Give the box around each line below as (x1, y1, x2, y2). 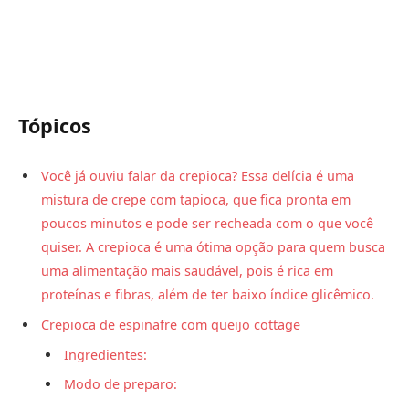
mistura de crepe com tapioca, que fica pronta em (41, 191, 351, 209)
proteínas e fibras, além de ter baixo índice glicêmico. (41, 286, 374, 304)
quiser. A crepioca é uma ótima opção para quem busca (41, 238, 385, 257)
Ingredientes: (64, 345, 147, 363)
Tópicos (18, 112, 91, 140)
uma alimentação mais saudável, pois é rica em (41, 262, 333, 280)
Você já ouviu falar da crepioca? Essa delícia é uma (41, 167, 354, 185)
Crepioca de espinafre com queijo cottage (41, 315, 300, 333)
